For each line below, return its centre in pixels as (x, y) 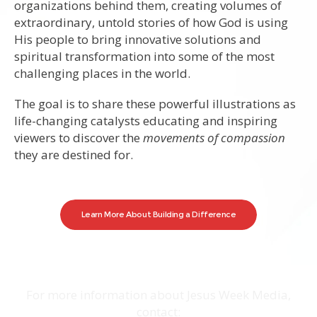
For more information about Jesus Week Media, (158, 294)
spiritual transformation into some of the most (144, 57)
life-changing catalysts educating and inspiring (146, 120)
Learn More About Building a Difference (158, 214)
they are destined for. (74, 154)
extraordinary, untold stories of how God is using (151, 23)
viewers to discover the (79, 137)
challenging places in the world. (102, 74)
